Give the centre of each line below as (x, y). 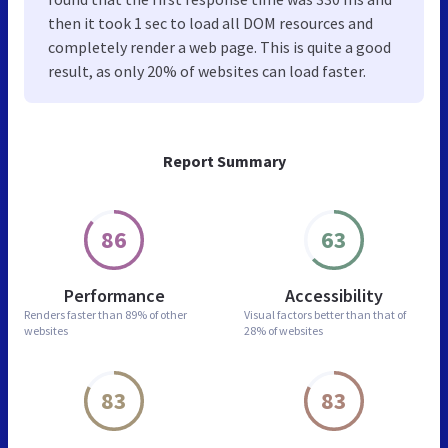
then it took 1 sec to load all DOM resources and (210, 22)
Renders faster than (74, 314)
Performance (114, 295)
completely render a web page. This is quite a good (219, 46)
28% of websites (283, 330)
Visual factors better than (308, 314)
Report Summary (224, 160)
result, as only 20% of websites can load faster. (207, 70)
